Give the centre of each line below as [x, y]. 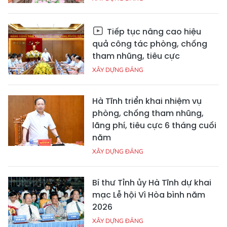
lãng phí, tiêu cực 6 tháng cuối [154, 126]
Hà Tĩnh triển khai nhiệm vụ [147, 101]
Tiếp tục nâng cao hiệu [153, 32]
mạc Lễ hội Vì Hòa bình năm [149, 195]
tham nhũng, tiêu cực [136, 56]
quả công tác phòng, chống [150, 44]
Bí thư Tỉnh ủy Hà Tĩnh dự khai [152, 183]
